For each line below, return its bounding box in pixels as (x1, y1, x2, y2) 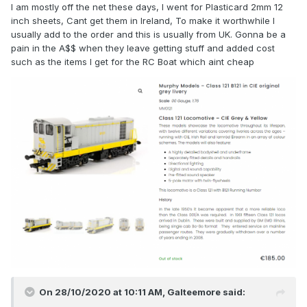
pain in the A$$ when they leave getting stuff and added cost (11, 42, 275, 54)
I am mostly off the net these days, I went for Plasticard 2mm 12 (11, 1, 283, 13)
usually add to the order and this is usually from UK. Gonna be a (11, 29, 286, 40)
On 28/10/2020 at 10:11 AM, (39, 286, 167, 297)
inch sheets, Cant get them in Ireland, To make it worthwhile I (11, 15, 275, 27)
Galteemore (167, 286, 221, 297)
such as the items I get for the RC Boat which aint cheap (11, 56, 254, 68)
